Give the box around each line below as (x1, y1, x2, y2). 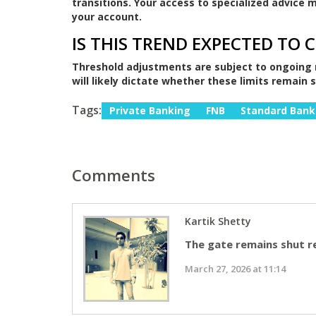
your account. (72, 10, 142, 24)
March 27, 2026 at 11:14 (184, 262, 286, 276)
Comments (72, 164, 155, 187)
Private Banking (109, 104, 190, 118)
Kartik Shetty (184, 214, 251, 229)
